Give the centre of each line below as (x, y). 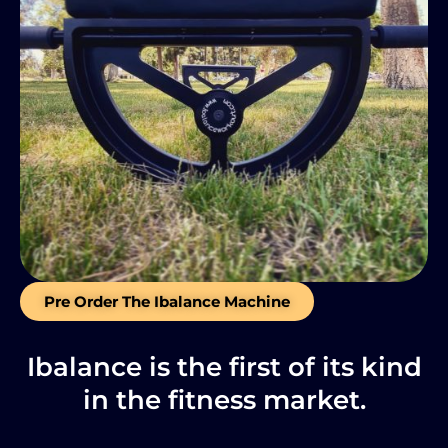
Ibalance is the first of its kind (224, 367)
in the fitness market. (224, 400)
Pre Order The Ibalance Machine (167, 302)
